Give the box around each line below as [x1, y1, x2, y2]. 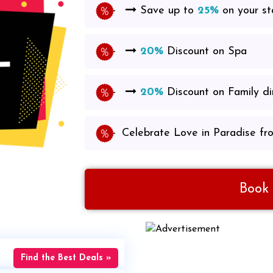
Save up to [136, 5, 197, 16]
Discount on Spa [163, 46, 247, 57]
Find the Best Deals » [21, 253, 111, 263]
